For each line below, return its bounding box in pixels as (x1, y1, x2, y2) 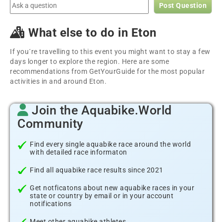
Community (17, 116, 83, 131)
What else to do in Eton (25, 26, 157, 40)
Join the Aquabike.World (28, 103, 172, 117)
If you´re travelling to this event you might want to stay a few (10, 48, 211, 55)
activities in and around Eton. (10, 77, 107, 85)
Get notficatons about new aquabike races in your (30, 184, 194, 192)
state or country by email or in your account (30, 192, 173, 200)
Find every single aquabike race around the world (30, 140, 191, 148)
